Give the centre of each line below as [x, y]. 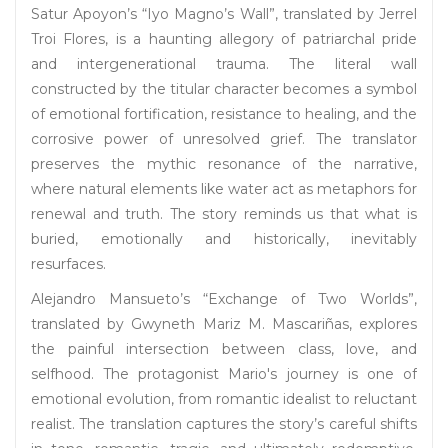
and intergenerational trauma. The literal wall [224, 64]
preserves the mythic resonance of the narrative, [224, 164]
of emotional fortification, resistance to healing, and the [224, 114]
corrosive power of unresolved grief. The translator [224, 139]
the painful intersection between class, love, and [224, 349]
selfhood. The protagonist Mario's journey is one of [224, 374]
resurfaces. [68, 264]
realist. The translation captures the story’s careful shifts [224, 424]
